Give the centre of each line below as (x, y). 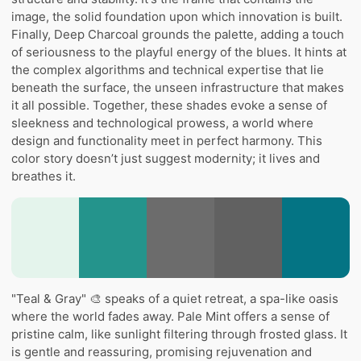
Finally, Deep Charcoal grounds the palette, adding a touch (178, 34)
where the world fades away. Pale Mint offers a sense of (170, 316)
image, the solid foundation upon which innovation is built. (177, 16)
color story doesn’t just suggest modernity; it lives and (166, 158)
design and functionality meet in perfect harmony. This (167, 140)
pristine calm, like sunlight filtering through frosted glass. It (179, 334)
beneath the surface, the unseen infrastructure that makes (178, 87)
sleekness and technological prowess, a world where (162, 122)
